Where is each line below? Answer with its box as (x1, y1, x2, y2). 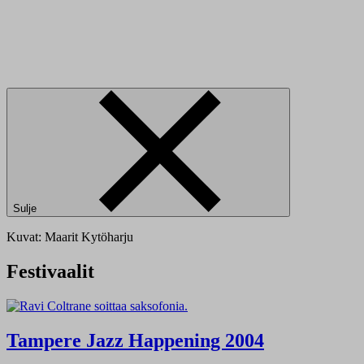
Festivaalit (6, 260, 94, 282)
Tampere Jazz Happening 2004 (6, 329, 264, 351)
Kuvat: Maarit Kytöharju (6, 229, 133, 244)
